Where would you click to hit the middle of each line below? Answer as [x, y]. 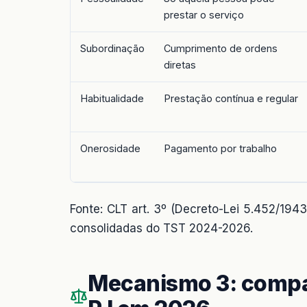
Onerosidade [110, 148]
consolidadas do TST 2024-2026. [161, 228]
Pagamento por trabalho [220, 148]
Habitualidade [112, 98]
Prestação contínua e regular [231, 98]
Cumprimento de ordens [221, 48]
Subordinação [112, 48]
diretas [180, 64]
